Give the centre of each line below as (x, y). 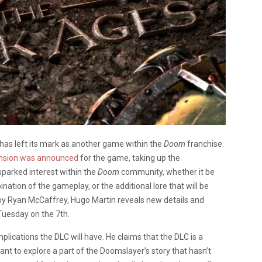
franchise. (205, 144)
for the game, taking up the (129, 158)
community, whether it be (167, 172)
